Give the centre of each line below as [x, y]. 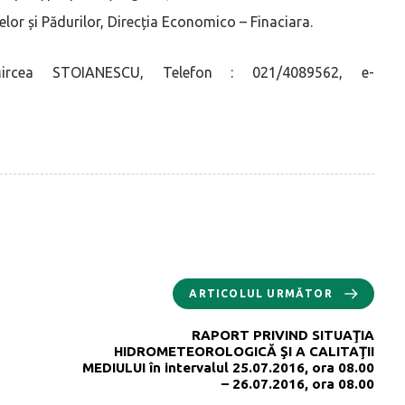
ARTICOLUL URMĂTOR [261, 293]
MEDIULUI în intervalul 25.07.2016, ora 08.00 [228, 367]
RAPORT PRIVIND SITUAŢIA [283, 334]
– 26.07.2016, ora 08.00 [298, 383]
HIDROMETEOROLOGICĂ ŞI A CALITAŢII [244, 351]
